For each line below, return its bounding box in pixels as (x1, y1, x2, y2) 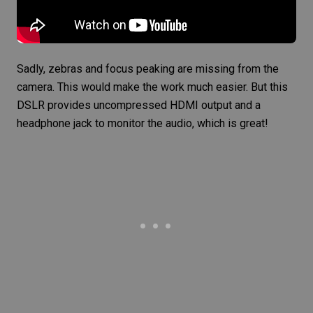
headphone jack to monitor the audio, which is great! (17, 117, 268, 131)
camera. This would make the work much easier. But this (17, 80, 288, 94)
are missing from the (175, 62, 279, 76)
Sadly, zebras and (17, 62, 105, 76)
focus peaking (105, 62, 175, 76)
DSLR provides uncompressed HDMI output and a (17, 99, 261, 112)
